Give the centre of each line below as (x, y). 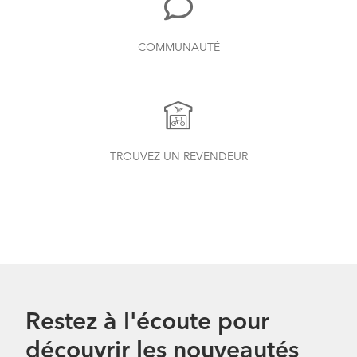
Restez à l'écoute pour (147, 322)
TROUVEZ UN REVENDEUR (178, 157)
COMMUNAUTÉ (178, 47)
